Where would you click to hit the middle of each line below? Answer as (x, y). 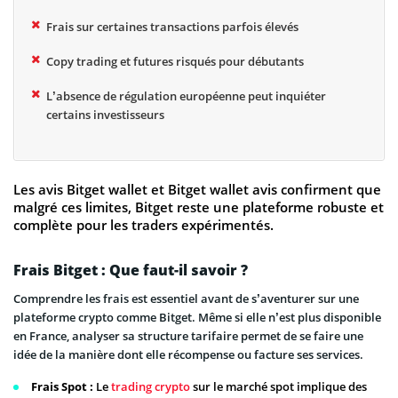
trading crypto (151, 387)
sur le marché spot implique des (279, 387)
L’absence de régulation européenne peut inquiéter (186, 96)
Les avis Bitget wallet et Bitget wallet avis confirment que (197, 190)
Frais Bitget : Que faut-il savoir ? (131, 271)
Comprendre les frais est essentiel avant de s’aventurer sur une (186, 299)
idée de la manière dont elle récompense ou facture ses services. (188, 355)
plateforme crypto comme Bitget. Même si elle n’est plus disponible (197, 318)
